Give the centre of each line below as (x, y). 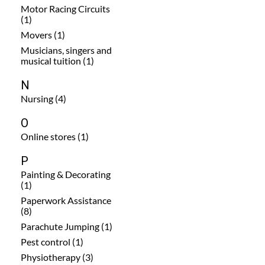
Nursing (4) (43, 98)
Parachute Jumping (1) (67, 226)
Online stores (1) (55, 136)
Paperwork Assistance (66, 200)
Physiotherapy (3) (57, 257)
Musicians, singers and (66, 50)
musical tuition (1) (57, 60)
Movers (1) (43, 34)
